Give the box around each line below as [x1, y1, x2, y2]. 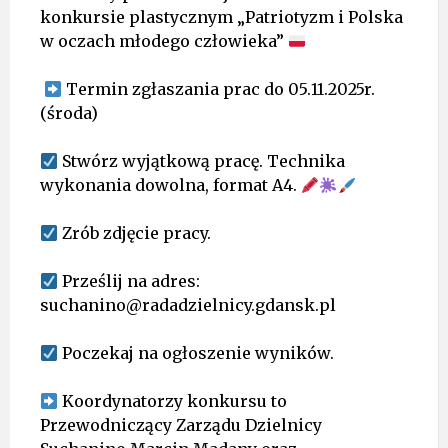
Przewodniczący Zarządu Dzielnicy [40, 415, 322, 435]
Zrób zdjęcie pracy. [58, 223, 212, 243]
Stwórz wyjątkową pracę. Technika [58, 151, 346, 171]
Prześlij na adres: [58, 271, 201, 291]
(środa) [40, 103, 98, 123]
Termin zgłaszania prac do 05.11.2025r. [62, 79, 376, 99]
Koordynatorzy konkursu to [58, 391, 288, 411]
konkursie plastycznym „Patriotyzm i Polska [40, 7, 403, 27]
